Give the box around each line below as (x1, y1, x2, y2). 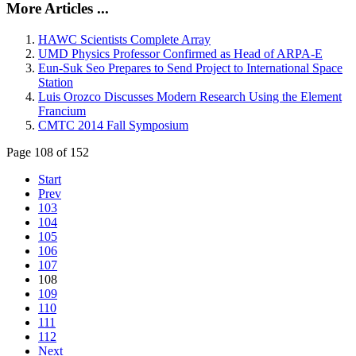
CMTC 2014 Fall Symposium (38, 118, 188, 133)
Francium (38, 104, 86, 118)
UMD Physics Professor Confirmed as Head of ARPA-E (38, 47, 323, 61)
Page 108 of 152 (6, 145, 89, 160)
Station (38, 75, 73, 90)
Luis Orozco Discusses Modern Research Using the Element (38, 90, 342, 104)
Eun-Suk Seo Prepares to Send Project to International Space (38, 61, 342, 75)
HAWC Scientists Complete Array (38, 33, 211, 47)
